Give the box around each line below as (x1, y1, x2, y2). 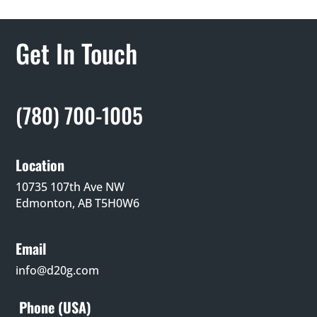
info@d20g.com (16, 262, 100, 278)
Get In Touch (16, 33, 138, 71)
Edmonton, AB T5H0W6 (16, 195, 140, 211)
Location (16, 154, 65, 175)
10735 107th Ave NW (16, 178, 125, 195)
